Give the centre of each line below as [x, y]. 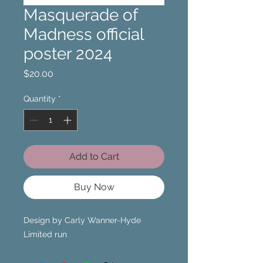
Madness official [84, 34]
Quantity [40, 99]
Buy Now [94, 187]
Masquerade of [80, 15]
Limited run [45, 234]
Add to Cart [94, 156]
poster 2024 [68, 54]
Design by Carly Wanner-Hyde [82, 220]
